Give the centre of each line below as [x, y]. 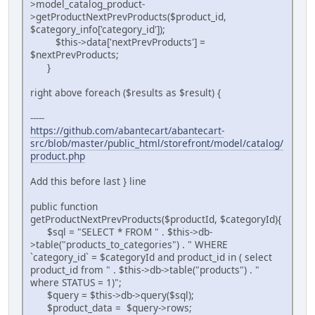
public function [64, 207]
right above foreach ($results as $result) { [126, 93]
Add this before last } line [88, 181]
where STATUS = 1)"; [76, 283]
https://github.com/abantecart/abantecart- [127, 131]
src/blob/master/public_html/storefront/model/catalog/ [157, 143]
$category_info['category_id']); [98, 30]
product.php [58, 156]
